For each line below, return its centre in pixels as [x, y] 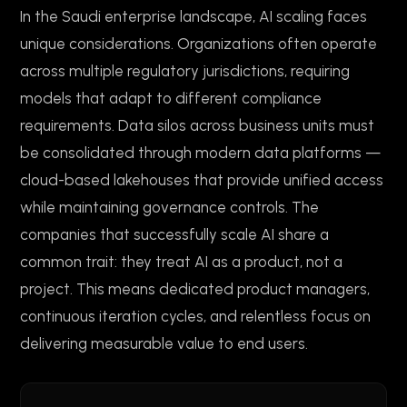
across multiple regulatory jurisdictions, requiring [185, 71]
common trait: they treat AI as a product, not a [181, 262]
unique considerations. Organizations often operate [199, 44]
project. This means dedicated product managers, [195, 289]
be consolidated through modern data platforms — [201, 153]
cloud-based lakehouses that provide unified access [202, 180]
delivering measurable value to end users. [164, 344]
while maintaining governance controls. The [169, 208]
